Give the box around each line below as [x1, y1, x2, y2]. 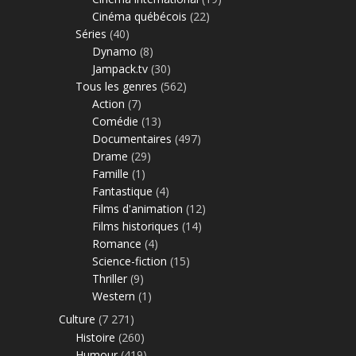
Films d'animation [92, 200, 183, 216]
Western [92, 288, 135, 304]
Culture [59, 311, 95, 327]
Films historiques [92, 218, 179, 234]
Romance [92, 235, 141, 251]
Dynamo [92, 43, 137, 59]
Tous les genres [75, 78, 157, 94]
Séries [75, 25, 106, 41]
